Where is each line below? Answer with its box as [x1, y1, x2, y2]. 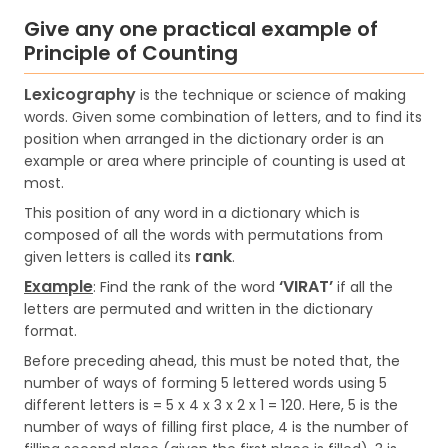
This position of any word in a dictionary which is [24, 203, 360, 223]
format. [24, 321, 77, 341]
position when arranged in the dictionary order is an [24, 129, 384, 149]
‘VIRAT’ [279, 275, 333, 298]
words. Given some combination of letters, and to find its [24, 107, 422, 127]
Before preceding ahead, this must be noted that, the [24, 351, 400, 371]
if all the [333, 277, 393, 297]
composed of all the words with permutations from [24, 225, 383, 245]
